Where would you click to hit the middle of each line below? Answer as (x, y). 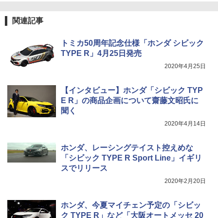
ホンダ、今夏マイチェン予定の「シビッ (131, 205)
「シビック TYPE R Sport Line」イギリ (131, 158)
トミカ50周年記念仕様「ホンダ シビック (132, 43)
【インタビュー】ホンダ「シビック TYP (132, 90)
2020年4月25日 (185, 66)
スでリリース (84, 168)
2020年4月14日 (185, 123)
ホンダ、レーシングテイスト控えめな (127, 147)
